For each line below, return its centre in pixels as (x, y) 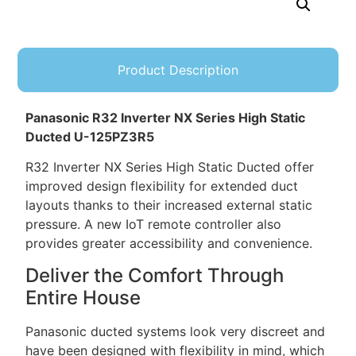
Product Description (178, 70)
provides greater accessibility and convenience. (169, 244)
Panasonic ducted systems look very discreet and (176, 331)
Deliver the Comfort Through (155, 275)
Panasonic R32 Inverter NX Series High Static (166, 117)
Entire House (83, 297)
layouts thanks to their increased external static (169, 205)
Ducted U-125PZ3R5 (90, 136)
